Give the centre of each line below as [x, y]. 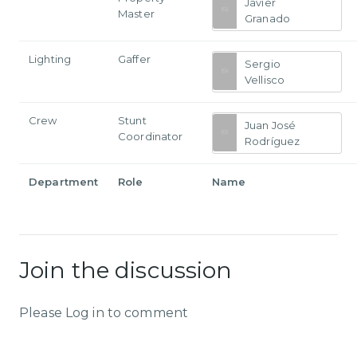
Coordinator [151, 136]
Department [64, 181]
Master [136, 13]
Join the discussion [126, 271]
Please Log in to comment [104, 313]
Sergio [263, 63]
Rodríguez [273, 141]
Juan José [271, 125]
